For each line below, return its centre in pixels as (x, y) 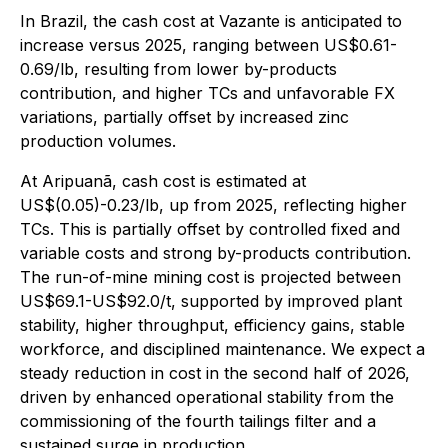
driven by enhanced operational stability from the (207, 397)
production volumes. (98, 141)
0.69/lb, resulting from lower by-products (178, 69)
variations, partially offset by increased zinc (184, 117)
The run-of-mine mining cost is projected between (210, 277)
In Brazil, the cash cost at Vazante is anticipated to (211, 21)
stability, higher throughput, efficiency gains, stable (212, 325)
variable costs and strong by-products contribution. (215, 253)
